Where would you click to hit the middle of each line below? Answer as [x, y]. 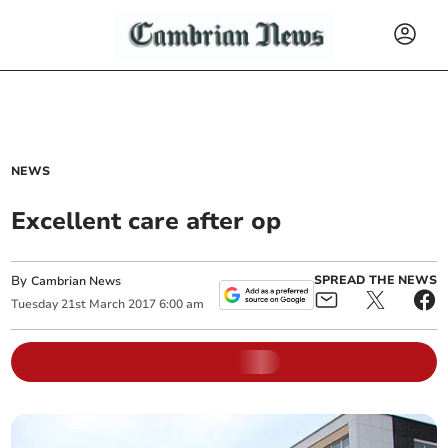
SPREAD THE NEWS [375, 280]
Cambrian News [76, 281]
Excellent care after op [146, 221]
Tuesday [35, 304]
